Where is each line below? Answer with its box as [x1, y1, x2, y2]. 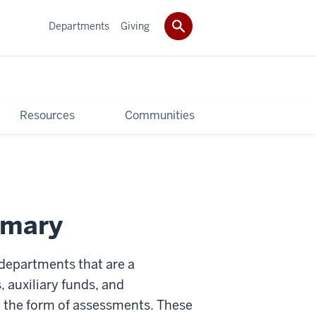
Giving [121, 19, 150, 32]
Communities [125, 107, 195, 123]
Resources [19, 107, 75, 123]
